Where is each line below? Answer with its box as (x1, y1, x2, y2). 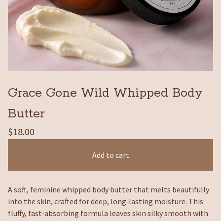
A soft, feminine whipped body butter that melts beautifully (8, 184, 209, 194)
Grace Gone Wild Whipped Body (8, 85, 203, 101)
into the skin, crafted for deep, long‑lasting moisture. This (8, 196, 203, 206)
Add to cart (92, 150, 129, 160)
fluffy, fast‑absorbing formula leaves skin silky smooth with (8, 208, 208, 218)
